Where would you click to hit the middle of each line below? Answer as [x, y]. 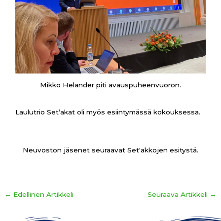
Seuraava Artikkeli [178, 194]
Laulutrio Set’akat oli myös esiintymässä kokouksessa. [108, 112]
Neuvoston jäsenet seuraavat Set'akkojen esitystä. [110, 150]
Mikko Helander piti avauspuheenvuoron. [110, 85]
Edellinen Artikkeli [43, 194]
